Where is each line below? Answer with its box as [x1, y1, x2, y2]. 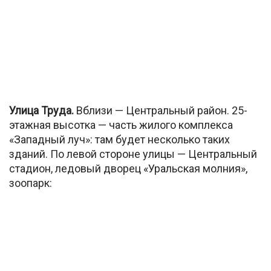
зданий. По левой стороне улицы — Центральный [9, 147, 257, 160]
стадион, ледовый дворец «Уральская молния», [9, 162, 247, 175]
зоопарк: [9, 176, 52, 189]
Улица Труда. [9, 103, 74, 117]
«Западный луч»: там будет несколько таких [9, 132, 230, 146]
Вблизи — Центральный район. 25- [74, 103, 247, 117]
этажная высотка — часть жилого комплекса [9, 118, 233, 131]
